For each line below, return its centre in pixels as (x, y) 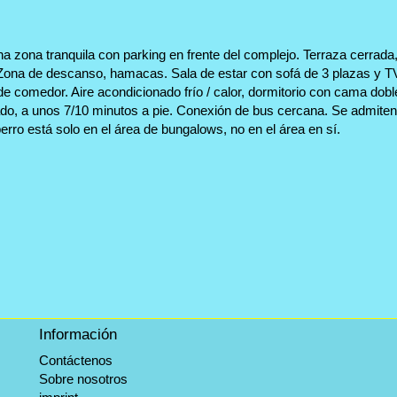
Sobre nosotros (83, 378)
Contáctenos (75, 360)
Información (78, 334)
